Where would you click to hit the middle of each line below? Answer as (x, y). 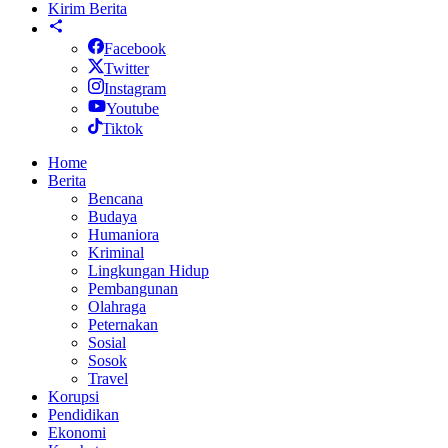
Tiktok (123, 129)
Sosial (107, 343)
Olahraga (117, 307)
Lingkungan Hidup (148, 271)
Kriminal (116, 253)
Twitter (126, 69)
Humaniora (123, 235)
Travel (108, 379)
